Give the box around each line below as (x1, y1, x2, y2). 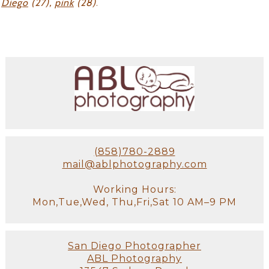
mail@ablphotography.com (62, 159, 207, 171)
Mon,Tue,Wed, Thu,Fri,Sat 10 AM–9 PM (32, 196, 237, 208)
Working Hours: (92, 184, 177, 196)
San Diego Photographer (68, 240, 201, 252)
